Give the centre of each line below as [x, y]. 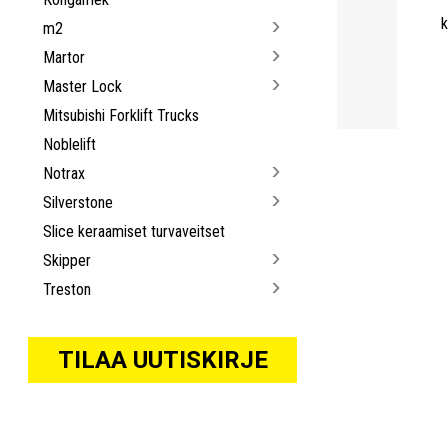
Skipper [67, 260]
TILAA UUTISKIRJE [162, 359]
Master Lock [83, 86]
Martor [64, 57]
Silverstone [78, 202]
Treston [67, 289]
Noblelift [70, 144]
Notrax [64, 173]
